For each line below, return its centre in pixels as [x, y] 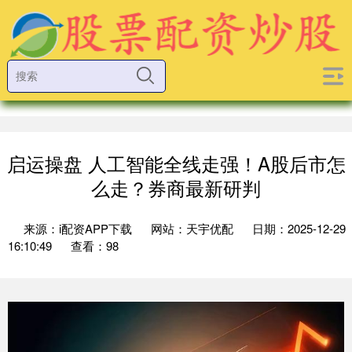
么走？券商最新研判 [176, 188]
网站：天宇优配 [192, 228]
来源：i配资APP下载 [79, 228]
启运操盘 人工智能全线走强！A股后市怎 [176, 163]
